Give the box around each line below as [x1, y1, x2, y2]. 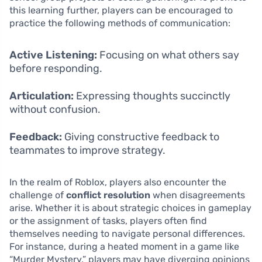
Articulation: [9, 89, 74, 103]
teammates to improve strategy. [9, 144, 166, 157]
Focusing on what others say [97, 49, 239, 62]
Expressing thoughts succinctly [74, 89, 230, 103]
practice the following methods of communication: [9, 18, 230, 29]
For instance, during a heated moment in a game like [9, 241, 239, 253]
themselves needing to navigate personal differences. [9, 228, 245, 240]
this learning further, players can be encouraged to [9, 5, 233, 16]
